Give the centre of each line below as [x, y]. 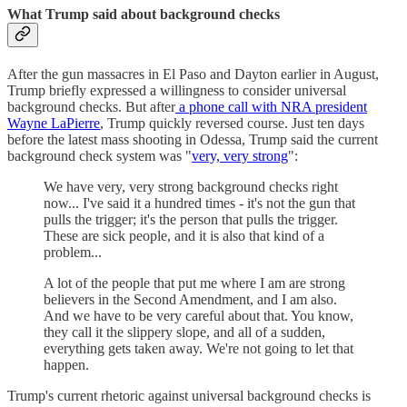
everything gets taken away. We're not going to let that [199, 348]
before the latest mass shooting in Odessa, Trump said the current [193, 139]
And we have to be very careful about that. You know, [199, 315]
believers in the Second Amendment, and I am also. [190, 299]
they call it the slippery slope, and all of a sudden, [184, 332]
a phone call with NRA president [271, 106]
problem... [73, 252]
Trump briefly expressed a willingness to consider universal [177, 90]
